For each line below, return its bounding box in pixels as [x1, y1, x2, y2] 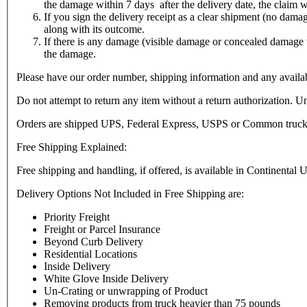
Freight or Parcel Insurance [44, 223, 160, 236]
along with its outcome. [44, 23, 145, 36]
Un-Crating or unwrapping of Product [44, 285, 208, 297]
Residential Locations [44, 248, 140, 260]
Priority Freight [44, 211, 110, 223]
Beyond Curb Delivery [44, 236, 143, 248]
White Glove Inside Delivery [44, 273, 169, 285]
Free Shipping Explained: [16, 141, 127, 153]
